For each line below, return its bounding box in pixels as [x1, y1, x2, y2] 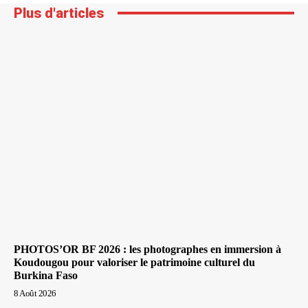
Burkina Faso [14, 269, 78, 282]
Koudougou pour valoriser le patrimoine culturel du [14, 256, 255, 269]
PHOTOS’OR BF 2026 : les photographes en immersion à [14, 243, 281, 256]
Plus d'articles [14, 4, 104, 21]
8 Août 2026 [14, 288, 56, 299]
